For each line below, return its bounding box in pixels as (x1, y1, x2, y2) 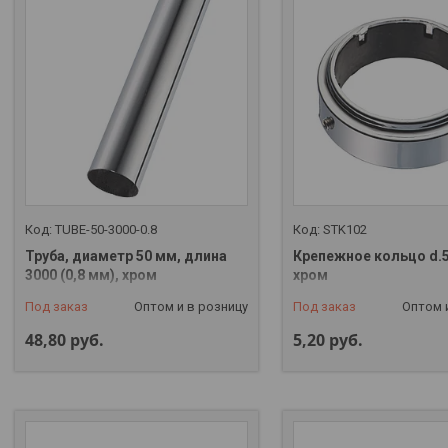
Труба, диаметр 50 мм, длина (25, 247, 227, 264)
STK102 (322, 221, 367, 237)
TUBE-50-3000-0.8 (55, 221, 157, 237)
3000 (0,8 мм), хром (25, 266, 157, 283)
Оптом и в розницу (133, 298, 248, 314)
